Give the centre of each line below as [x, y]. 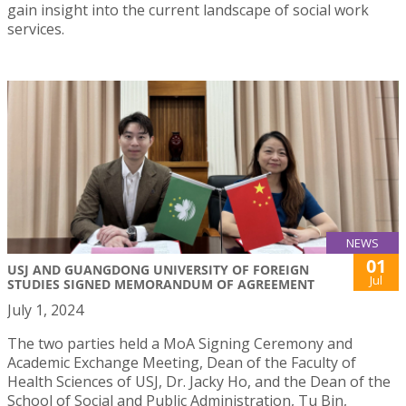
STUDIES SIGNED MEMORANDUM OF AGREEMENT [161, 285]
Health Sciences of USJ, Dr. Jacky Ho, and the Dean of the [199, 382]
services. [36, 29]
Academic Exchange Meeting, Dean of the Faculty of [182, 363]
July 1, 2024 [45, 310]
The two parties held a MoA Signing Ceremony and [180, 344]
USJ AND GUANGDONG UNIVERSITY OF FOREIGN [158, 270]
